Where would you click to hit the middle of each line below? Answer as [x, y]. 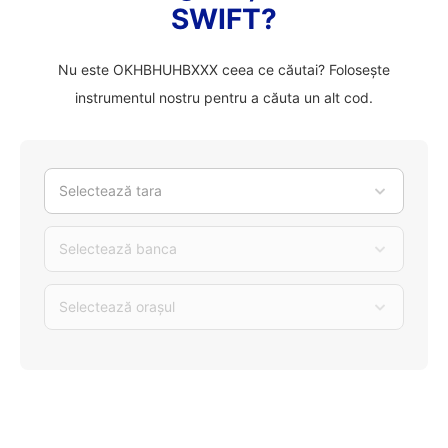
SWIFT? [224, 19]
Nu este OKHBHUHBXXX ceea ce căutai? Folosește [224, 69]
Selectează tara [110, 190]
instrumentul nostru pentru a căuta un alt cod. [224, 97]
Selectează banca [118, 248]
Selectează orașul [117, 306]
